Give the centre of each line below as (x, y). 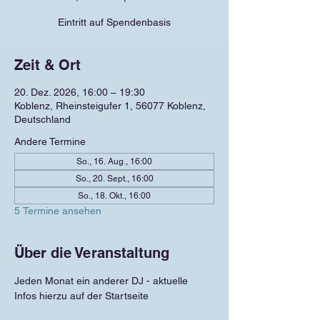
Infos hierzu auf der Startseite (81, 296)
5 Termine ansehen (58, 211)
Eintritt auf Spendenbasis (114, 22)
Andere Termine (50, 141)
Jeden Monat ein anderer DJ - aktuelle (102, 281)
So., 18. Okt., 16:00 (114, 196)
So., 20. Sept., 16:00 (114, 179)
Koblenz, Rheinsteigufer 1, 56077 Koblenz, (110, 106)
